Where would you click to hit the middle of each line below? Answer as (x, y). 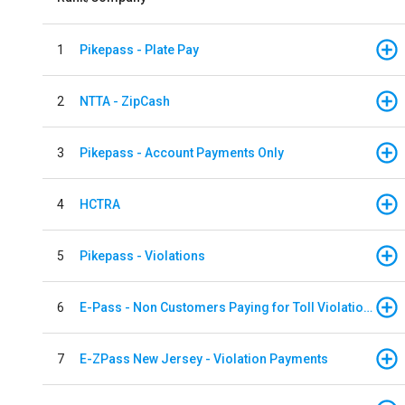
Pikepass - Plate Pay (139, 49)
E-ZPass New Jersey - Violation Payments (204, 358)
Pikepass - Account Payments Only (182, 152)
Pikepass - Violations (142, 255)
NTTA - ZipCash (125, 101)
